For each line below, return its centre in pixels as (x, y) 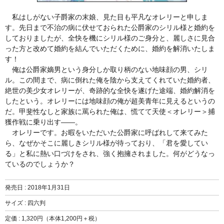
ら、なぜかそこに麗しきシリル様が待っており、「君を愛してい (106, 143)
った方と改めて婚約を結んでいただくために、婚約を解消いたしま (110, 48)
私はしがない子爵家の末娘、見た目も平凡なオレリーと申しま (106, 17)
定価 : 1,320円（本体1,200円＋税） (53, 218)
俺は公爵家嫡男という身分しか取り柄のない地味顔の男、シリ (106, 69)
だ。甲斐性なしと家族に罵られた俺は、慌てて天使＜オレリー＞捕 (110, 111)
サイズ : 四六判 (25, 203)
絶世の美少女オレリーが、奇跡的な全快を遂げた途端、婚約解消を (110, 90)
